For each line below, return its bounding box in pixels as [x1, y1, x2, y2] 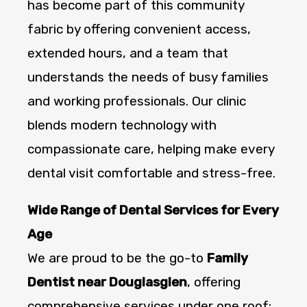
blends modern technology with [27, 117, 217, 134]
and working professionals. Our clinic [27, 93, 246, 110]
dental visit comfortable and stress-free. [27, 165, 275, 182]
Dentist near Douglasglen [27, 274, 187, 291]
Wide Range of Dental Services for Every [27, 202, 279, 219]
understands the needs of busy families [27, 69, 269, 86]
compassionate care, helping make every [27, 141, 274, 158]
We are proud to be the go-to [27, 250, 207, 267]
